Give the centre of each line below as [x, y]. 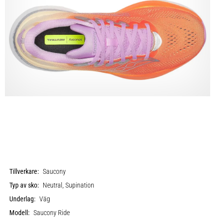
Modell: [20, 213]
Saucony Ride [52, 213]
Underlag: [23, 199]
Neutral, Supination [69, 185]
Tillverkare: [24, 171]
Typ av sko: [24, 185]
